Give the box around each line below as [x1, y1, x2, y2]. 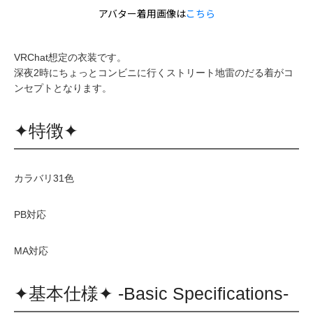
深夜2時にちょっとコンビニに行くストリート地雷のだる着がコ [14, 66, 293, 78]
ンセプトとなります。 [14, 82, 112, 94]
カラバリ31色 [14, 172, 74, 184]
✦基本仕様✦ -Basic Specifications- [14, 283, 289, 303]
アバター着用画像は [98, 8, 186, 20]
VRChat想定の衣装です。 [14, 51, 126, 63]
